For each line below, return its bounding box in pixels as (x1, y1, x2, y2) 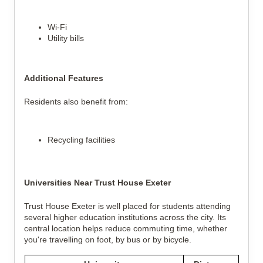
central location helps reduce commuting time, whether (24, 224, 227, 233)
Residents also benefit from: (24, 97, 128, 106)
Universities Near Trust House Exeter (24, 178, 171, 187)
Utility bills (48, 33, 84, 43)
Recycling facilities (48, 135, 115, 144)
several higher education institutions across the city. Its (24, 213, 226, 222)
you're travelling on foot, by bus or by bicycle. (24, 235, 191, 244)
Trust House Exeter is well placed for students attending (24, 201, 231, 211)
